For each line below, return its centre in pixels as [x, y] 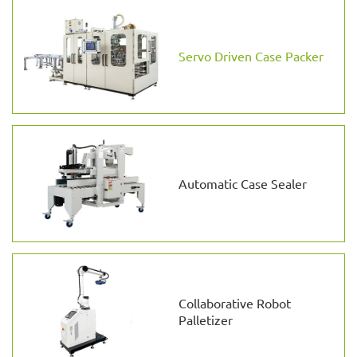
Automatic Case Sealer [242, 184]
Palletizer [205, 320]
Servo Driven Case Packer [251, 55]
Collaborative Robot [234, 303]
